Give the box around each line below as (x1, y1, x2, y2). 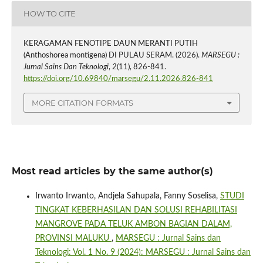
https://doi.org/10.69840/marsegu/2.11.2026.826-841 (23, 75, 213, 83)
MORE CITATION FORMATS (32, 98, 133, 108)
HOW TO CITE (23, 9, 76, 19)
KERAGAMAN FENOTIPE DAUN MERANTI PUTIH (23, 39, 198, 48)
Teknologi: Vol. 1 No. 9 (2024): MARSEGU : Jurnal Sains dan (35, 248, 251, 257)
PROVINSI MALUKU (35, 234, 112, 243)
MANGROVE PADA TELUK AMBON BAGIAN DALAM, (35, 220, 232, 229)
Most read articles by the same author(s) (11, 166, 213, 177)
